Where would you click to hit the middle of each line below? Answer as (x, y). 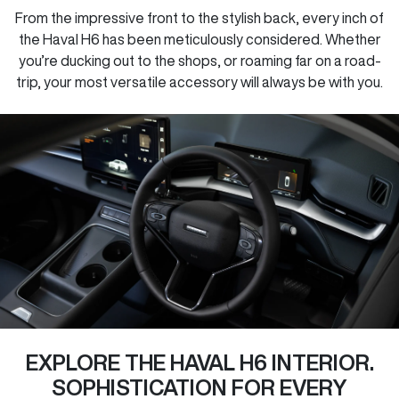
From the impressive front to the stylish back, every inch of (199, 18)
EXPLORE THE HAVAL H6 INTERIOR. (199, 362)
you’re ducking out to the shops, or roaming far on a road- (199, 61)
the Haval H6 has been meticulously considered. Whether (199, 40)
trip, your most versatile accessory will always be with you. (199, 82)
